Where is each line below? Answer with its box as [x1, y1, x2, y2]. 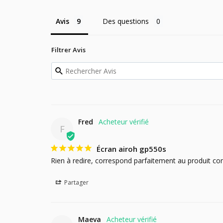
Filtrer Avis [51, 45, 86, 55]
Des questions [103, 16, 149, 26]
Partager [63, 178, 89, 187]
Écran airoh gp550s [97, 144, 166, 154]
